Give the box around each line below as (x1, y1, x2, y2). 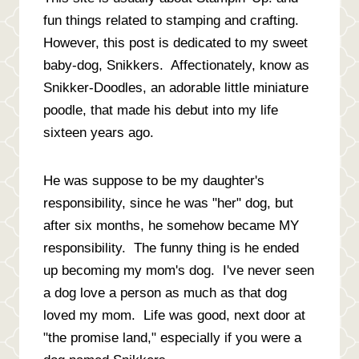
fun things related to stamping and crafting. (43, 12, 303, 28)
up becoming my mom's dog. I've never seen (43, 262, 314, 278)
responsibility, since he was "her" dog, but (43, 195, 293, 211)
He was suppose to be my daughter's (43, 172, 264, 188)
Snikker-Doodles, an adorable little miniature (43, 79, 309, 95)
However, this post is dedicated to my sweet (43, 34, 308, 50)
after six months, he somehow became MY (43, 217, 299, 233)
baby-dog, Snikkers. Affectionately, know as (43, 57, 309, 73)
